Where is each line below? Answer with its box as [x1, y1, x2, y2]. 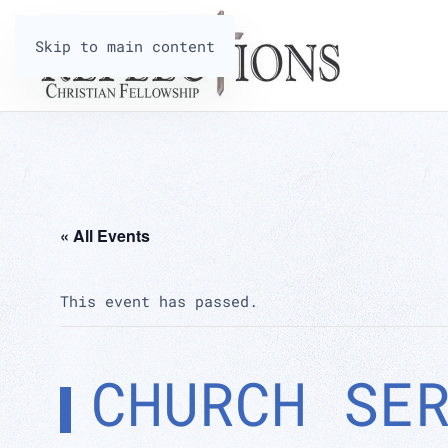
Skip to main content [35, 36, 215, 56]
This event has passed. [60, 291, 258, 311]
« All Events [60, 224, 150, 247]
